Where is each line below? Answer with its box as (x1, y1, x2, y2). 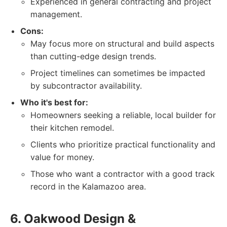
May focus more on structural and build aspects (30, 39, 214, 49)
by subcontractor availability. (30, 81, 142, 91)
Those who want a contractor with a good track (30, 169, 215, 179)
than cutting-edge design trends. (30, 51, 156, 61)
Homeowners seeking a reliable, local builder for (30, 110, 216, 120)
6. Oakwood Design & (10, 211, 136, 226)
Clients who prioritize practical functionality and (30, 139, 215, 149)
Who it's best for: (20, 97, 88, 107)
